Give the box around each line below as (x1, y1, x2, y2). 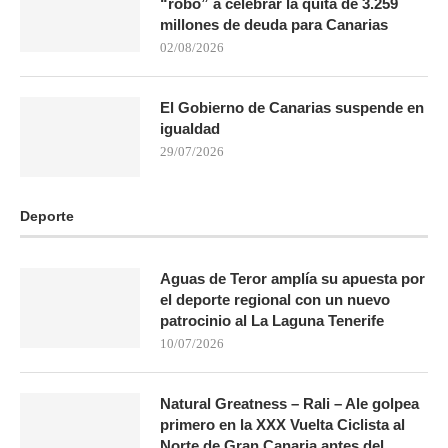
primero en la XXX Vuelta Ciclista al (160, 415, 405, 433)
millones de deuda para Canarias (160, 15, 388, 33)
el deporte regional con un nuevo (160, 290, 390, 308)
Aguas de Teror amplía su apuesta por (160, 269, 425, 287)
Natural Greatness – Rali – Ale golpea (160, 394, 419, 412)
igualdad (160, 119, 220, 137)
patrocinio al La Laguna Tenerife (160, 311, 384, 329)
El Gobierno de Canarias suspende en (160, 98, 424, 116)
